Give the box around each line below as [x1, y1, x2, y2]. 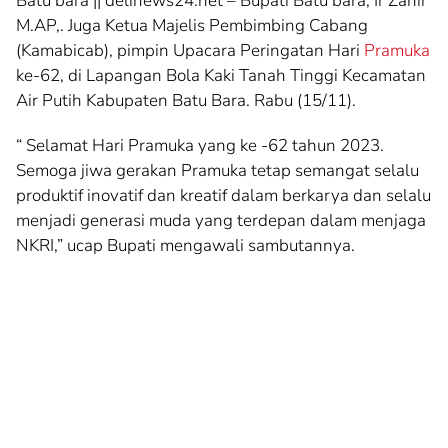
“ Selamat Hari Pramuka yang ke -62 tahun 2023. [16, 133, 384, 157]
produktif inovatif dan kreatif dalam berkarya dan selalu [16, 183, 431, 207]
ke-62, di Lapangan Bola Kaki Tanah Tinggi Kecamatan [16, 63, 426, 87]
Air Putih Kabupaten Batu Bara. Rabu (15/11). [16, 88, 356, 112]
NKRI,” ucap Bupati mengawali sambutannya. [16, 233, 355, 257]
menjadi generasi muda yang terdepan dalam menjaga [16, 208, 426, 232]
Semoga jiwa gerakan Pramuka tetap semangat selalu [16, 158, 419, 182]
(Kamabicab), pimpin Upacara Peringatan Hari [16, 38, 364, 62]
